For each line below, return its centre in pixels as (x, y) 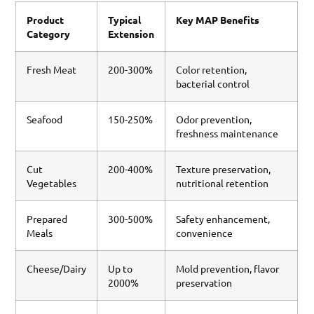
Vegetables (52, 183)
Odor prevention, (214, 119)
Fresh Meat (52, 69)
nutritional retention (223, 183)
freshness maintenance (227, 133)
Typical (125, 19)
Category (49, 33)
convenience (205, 232)
